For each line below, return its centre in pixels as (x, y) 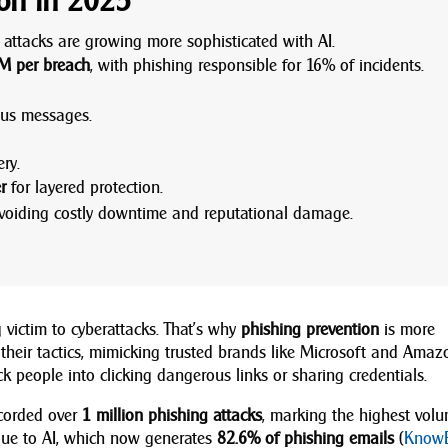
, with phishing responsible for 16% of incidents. (257, 65)
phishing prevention (310, 329)
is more (407, 329)
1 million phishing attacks (172, 415)
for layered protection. (85, 187)
